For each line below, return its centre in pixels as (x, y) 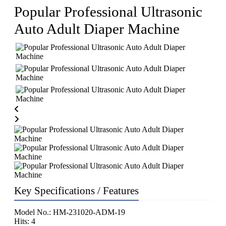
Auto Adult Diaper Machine (97, 29)
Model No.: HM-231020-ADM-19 (70, 212)
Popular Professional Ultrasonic (108, 12)
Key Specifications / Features (76, 191)
